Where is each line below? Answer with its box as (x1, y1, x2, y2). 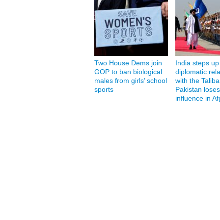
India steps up (175, 59, 219, 67)
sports (94, 85, 113, 93)
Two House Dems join (94, 59, 162, 67)
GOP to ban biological (94, 68, 162, 76)
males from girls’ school (94, 77, 167, 84)
